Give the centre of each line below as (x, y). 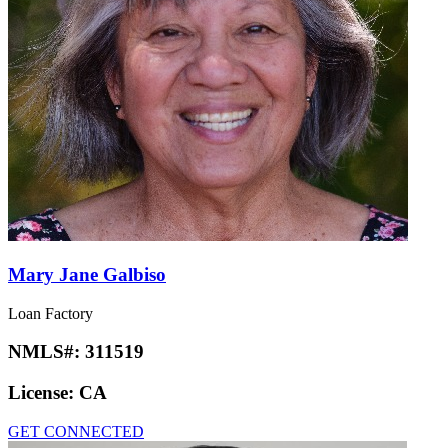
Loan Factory (50, 313)
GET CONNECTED (76, 431)
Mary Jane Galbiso (87, 275)
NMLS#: (46, 352)
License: (43, 393)
